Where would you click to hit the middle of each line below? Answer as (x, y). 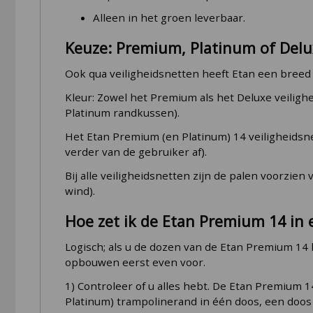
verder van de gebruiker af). (136, 152)
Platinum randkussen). (122, 113)
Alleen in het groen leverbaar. (169, 18)
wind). (80, 191)
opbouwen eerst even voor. (135, 262)
